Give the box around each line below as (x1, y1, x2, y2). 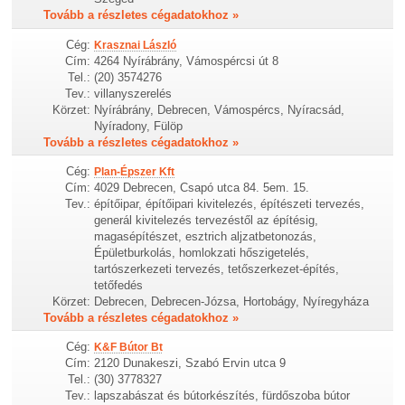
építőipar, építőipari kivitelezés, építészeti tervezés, (94, 196, 365, 211)
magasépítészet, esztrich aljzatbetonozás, (94, 229, 317, 243)
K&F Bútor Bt (94, 340, 164, 353)
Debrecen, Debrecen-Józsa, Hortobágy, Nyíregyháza (94, 294, 370, 308)
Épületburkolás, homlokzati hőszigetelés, (94, 245, 310, 259)
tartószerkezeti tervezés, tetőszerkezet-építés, (94, 261, 340, 276)
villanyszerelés (94, 86, 173, 100)
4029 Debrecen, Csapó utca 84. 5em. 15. (94, 180, 310, 194)
